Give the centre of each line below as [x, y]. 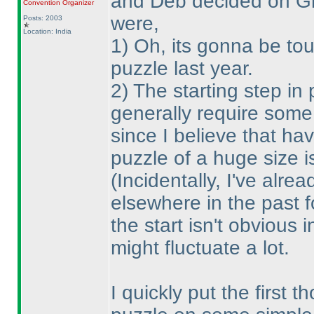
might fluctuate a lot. [200, 248]
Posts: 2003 [42, 18]
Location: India [47, 31]
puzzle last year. [182, 68]
